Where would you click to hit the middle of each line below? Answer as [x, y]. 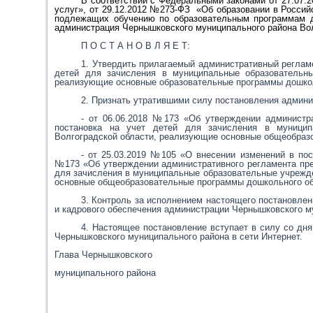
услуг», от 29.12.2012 [102, 9]
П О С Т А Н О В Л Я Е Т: [135, 46]
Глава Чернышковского [104, 255]
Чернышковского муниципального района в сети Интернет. [179, 236]
